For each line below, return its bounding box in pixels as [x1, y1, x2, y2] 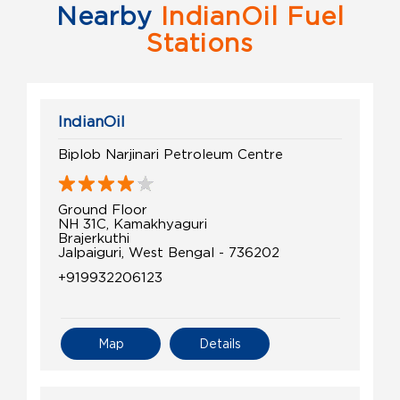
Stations [146, 29, 254, 57]
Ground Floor [58, 202, 147, 217]
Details [198, 337, 241, 351]
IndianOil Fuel [152, 3, 345, 30]
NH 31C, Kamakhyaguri [58, 216, 207, 231]
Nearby [55, 3, 153, 30]
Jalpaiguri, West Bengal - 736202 [58, 245, 279, 260]
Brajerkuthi [58, 230, 129, 246]
